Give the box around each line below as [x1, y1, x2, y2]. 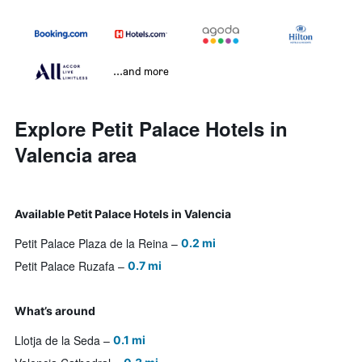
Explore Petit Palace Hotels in [15, 115, 288, 143]
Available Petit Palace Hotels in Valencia [15, 207, 231, 221]
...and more [113, 64, 169, 78]
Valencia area [15, 141, 137, 169]
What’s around [15, 304, 95, 318]
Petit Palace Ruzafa [15, 258, 115, 275]
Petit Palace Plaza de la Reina [15, 235, 168, 252]
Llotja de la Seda [15, 332, 100, 349]
